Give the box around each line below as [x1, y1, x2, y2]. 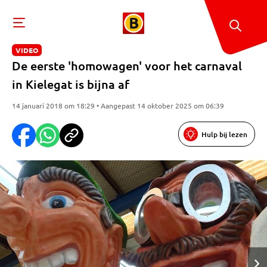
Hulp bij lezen [201, 129, 247, 139]
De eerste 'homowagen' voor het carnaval [12, 58, 242, 73]
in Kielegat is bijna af [12, 76, 129, 92]
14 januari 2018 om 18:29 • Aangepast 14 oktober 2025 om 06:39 [12, 101, 224, 110]
